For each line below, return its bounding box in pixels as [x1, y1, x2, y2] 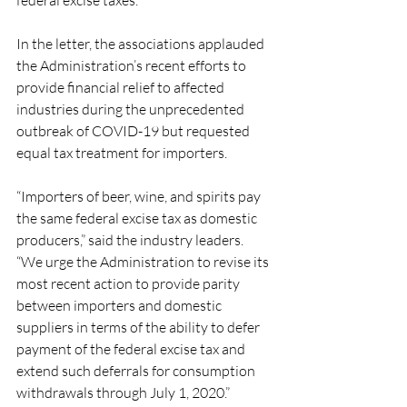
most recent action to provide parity [16, 274, 243, 293]
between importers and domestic [16, 296, 224, 314]
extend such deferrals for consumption [16, 362, 258, 380]
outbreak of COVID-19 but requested [16, 122, 253, 140]
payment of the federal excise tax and [16, 340, 248, 358]
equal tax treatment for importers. [16, 144, 227, 162]
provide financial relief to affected [16, 78, 227, 96]
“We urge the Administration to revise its [16, 253, 272, 271]
